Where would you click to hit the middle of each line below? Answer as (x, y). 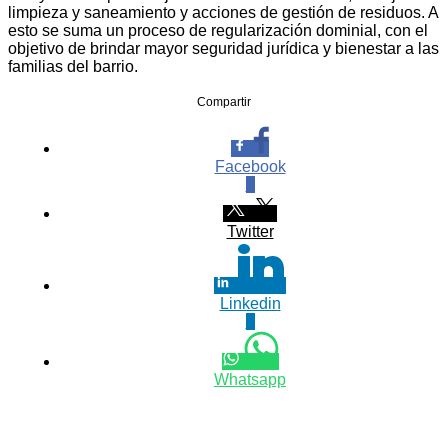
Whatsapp (250, 379)
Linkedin (250, 303)
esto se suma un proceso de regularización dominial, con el (218, 30)
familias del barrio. (73, 66)
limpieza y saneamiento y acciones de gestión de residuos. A (223, 12)
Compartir (224, 101)
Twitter (250, 231)
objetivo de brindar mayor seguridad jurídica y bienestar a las (223, 48)
